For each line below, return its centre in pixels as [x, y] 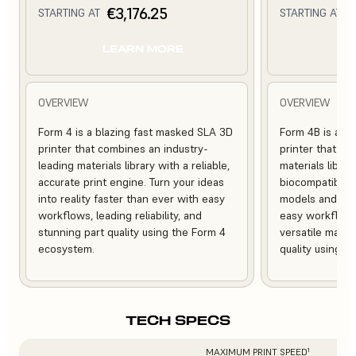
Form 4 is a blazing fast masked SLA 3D [135, 132]
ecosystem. [66, 248]
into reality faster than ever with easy [132, 198]
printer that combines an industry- [123, 148]
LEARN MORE [143, 48]
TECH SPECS [178, 320]
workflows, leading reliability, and [120, 215]
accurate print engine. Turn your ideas [131, 182]
